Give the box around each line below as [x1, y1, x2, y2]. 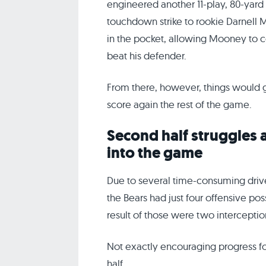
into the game [107, 142, 202, 163]
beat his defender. [107, 49, 186, 62]
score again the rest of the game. [107, 98, 252, 110]
